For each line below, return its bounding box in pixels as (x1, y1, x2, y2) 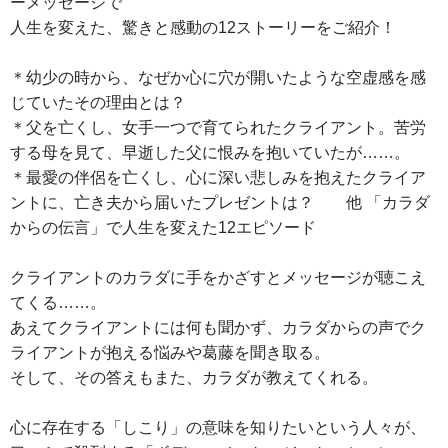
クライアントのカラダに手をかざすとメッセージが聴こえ (10, 269, 426, 287)
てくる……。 (10, 294, 106, 312)
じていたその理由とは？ (10, 94, 186, 112)
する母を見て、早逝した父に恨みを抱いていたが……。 (10, 144, 410, 162)
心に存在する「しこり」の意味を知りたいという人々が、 (10, 419, 426, 437)
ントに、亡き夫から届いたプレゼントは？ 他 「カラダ (10, 194, 430, 212)
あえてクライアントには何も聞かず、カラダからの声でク (10, 319, 426, 337)
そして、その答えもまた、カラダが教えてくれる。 (10, 369, 378, 387)
